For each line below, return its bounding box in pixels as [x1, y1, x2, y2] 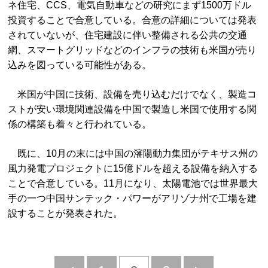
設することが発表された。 [8, 208, 123, 218]
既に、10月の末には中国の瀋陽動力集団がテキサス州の [8, 148, 258, 159]
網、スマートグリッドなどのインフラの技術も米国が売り [8, 45, 257, 55]
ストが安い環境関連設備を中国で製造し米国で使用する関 [8, 104, 257, 114]
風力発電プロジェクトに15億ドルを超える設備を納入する [8, 163, 258, 173]
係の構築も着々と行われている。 [8, 119, 152, 129]
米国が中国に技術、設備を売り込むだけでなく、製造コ [8, 89, 257, 99]
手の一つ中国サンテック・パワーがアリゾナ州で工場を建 [8, 193, 257, 203]
